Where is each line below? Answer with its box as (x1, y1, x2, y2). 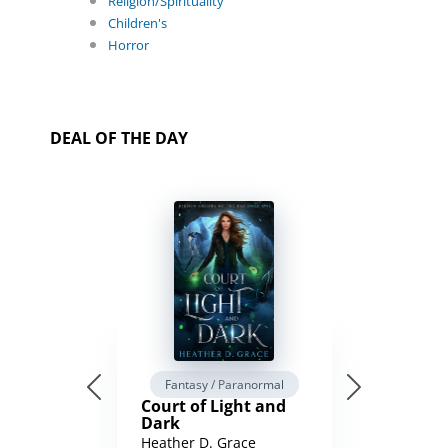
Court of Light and (140, 395, 286, 417)
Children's (108, 14, 167, 32)
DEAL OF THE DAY (50, 127, 188, 149)
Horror (108, 36, 149, 54)
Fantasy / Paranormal (164, 376, 284, 393)
